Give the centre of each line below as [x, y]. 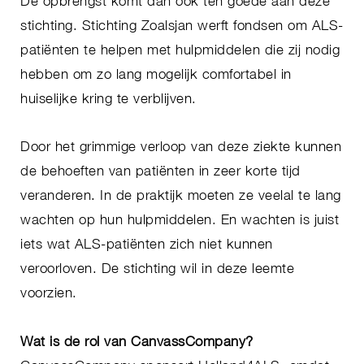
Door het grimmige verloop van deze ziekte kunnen [181, 147]
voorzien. [49, 293]
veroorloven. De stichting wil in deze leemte [157, 269]
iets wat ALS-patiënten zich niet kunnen [147, 244]
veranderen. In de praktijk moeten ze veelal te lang [181, 195]
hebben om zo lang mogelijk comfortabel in [156, 74]
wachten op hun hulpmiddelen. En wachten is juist [180, 220]
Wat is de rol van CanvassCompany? [137, 342]
